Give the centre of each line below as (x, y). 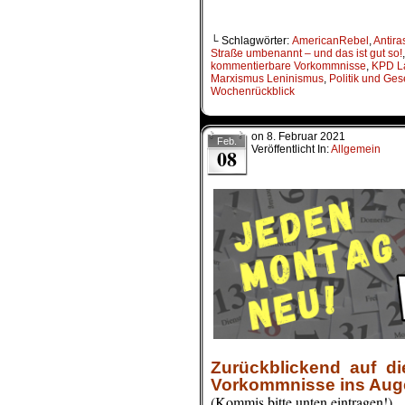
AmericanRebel (330, 41)
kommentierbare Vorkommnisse (288, 66)
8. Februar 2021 (306, 137)
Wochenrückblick (253, 92)
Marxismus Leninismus (267, 79)
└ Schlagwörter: (251, 41)
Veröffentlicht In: (291, 150)
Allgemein (356, 150)
